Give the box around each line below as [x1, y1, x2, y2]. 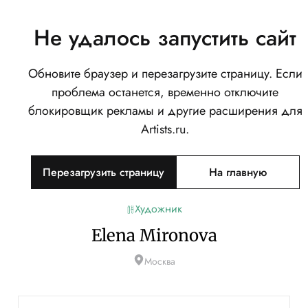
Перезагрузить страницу [42, 164, 164, 180]
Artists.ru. [141, 120, 189, 138]
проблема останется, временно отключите [52, 83, 278, 101]
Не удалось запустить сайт [34, 22, 296, 54]
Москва [144, 254, 175, 268]
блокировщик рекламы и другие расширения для [27, 102, 302, 120]
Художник [134, 201, 182, 217]
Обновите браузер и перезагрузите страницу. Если [27, 65, 302, 82]
